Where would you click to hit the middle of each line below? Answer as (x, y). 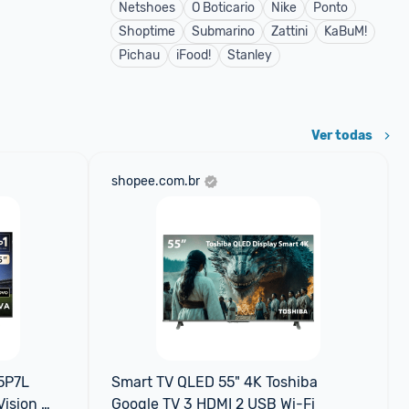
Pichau (139, 55)
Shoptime (147, 31)
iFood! (194, 55)
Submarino (223, 31)
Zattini (289, 31)
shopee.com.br (155, 181)
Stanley (250, 55)
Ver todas (342, 136)
